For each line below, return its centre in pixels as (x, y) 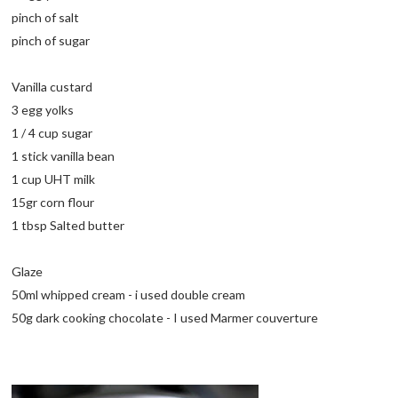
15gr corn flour (53, 202)
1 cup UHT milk (54, 179)
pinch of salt (46, 17)
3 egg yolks (43, 109)
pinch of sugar (51, 40)
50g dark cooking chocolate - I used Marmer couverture (165, 317)
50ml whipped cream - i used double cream (129, 294)
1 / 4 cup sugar (52, 132)
